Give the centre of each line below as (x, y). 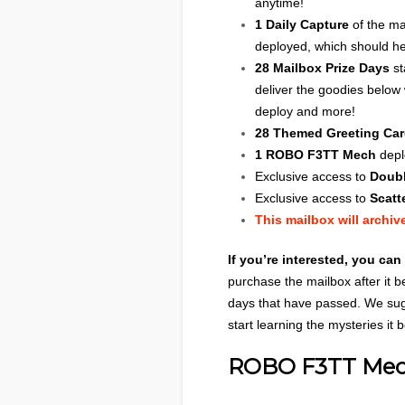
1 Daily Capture (302, 24)
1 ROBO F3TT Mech (316, 155)
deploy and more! (305, 111)
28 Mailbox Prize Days (322, 68)
